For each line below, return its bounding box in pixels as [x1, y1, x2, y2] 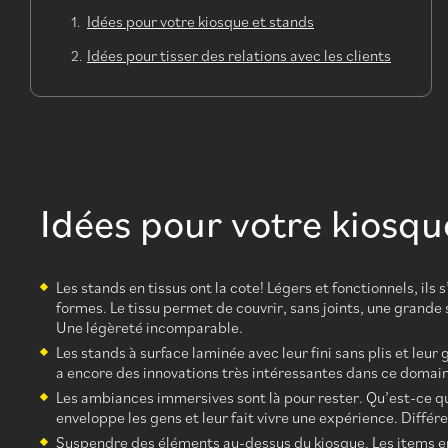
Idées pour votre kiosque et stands [87, 10, 314, 31]
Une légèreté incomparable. [56, 316, 243, 337]
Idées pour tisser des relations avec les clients [87, 44, 391, 65]
